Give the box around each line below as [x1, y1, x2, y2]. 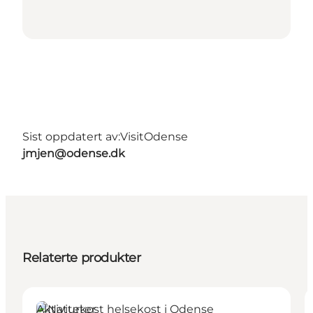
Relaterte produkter [22, 250, 141, 266]
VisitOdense [120, 130, 188, 144]
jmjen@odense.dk [22, 147, 125, 161]
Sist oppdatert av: [22, 130, 120, 144]
